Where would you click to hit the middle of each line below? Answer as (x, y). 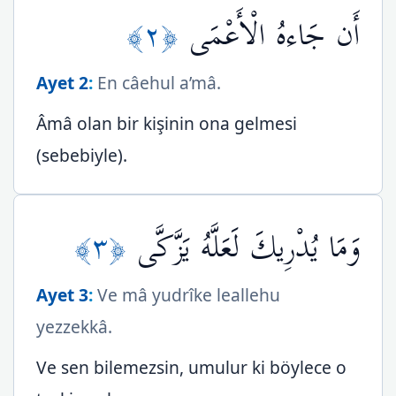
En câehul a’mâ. (157, 83)
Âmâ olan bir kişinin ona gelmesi (167, 123)
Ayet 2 (62, 83)
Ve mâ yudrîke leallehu (187, 295)
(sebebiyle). (82, 155)
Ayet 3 (62, 295)
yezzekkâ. (74, 327)
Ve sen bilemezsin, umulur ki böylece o (191, 367)
